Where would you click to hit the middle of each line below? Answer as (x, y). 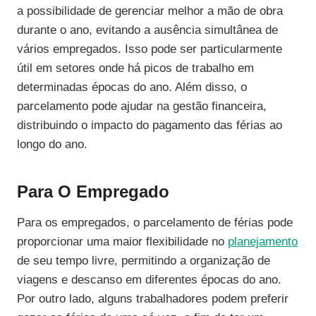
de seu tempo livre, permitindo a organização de (144, 261)
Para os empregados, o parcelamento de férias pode (155, 223)
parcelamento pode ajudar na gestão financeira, (142, 107)
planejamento (263, 242)
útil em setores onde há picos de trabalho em (135, 68)
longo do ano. (52, 145)
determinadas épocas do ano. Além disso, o (132, 87)
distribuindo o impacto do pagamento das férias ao (150, 126)
